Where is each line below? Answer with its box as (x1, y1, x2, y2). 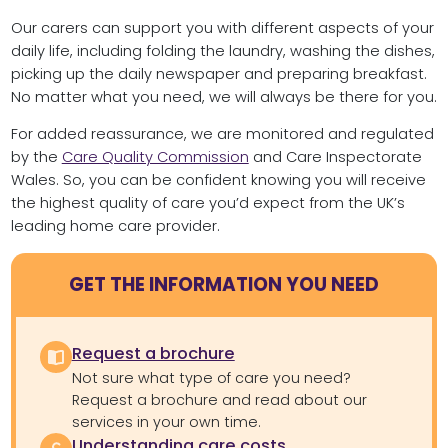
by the (10, 147, 62, 168)
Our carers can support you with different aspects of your (10, 17, 434, 38)
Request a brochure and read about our (71, 389, 367, 410)
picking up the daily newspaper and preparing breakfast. (10, 63, 427, 84)
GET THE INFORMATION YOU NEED (69, 271, 379, 299)
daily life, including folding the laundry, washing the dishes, (10, 40, 435, 61)
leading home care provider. (10, 216, 220, 237)
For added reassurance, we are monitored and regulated (10, 124, 434, 145)
